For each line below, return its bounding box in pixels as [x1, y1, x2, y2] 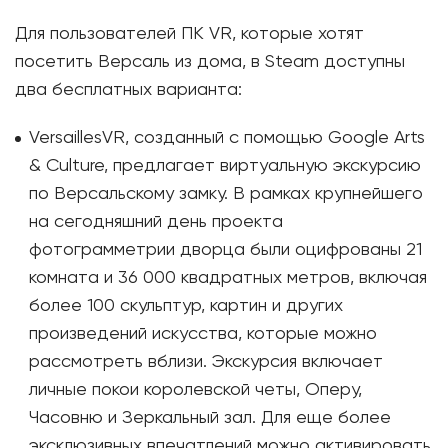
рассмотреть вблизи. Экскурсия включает [29, 353, 383, 371]
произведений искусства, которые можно [29, 325, 377, 343]
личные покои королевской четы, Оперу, [29, 381, 362, 399]
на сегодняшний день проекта [29, 213, 283, 231]
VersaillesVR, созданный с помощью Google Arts [29, 129, 425, 147]
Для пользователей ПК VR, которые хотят [15, 25, 364, 43]
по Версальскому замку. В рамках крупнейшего [29, 185, 423, 203]
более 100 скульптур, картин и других [29, 297, 343, 315]
